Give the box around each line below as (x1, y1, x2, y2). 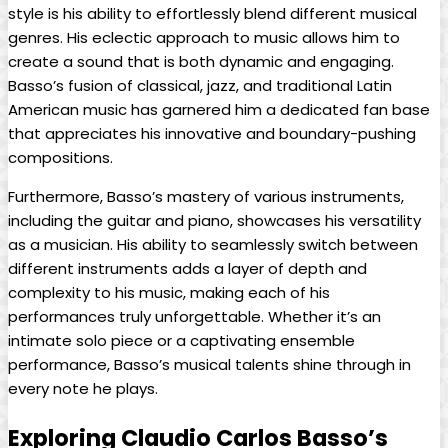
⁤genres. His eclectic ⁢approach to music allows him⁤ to (8, 27, 400, 49)
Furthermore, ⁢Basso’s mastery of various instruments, (8, 186, 404, 208)
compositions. (8, 147, 113, 169)
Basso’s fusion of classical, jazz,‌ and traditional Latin (8, 75, 392, 97)
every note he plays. (8, 378, 158, 400)
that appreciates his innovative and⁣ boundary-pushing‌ (8, 123, 416, 145)
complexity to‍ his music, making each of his (8, 282, 330, 304)
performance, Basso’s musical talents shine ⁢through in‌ (8, 354, 411, 376)
